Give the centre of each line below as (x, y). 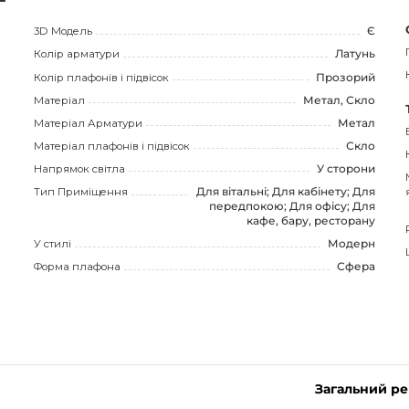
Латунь (355, 54)
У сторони (346, 168)
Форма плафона (77, 266)
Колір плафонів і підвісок (101, 77)
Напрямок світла (79, 168)
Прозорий (345, 77)
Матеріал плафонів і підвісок (111, 146)
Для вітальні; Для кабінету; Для (285, 191)
